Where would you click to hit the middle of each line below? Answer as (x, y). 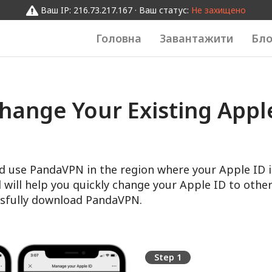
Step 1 (168, 257)
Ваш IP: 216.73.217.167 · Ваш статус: (116, 10)
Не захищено (219, 10)
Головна (119, 38)
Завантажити (196, 38)
